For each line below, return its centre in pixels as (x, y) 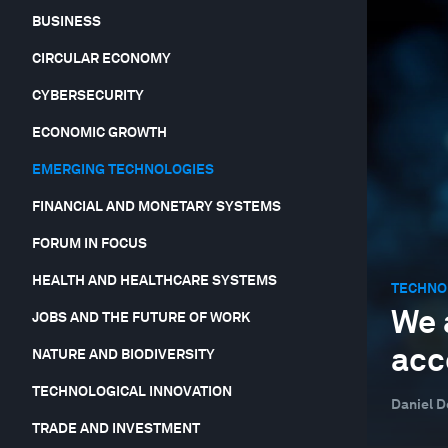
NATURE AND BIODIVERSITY (123, 354)
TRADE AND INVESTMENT (116, 428)
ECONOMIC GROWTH (99, 132)
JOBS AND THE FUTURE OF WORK (141, 317)
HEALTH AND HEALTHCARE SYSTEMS (154, 280)
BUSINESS (66, 21)
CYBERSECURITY (88, 95)
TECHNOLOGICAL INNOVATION (132, 391)
